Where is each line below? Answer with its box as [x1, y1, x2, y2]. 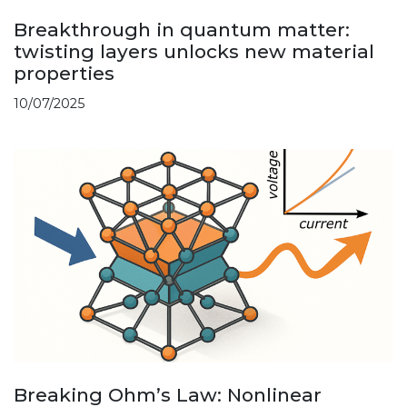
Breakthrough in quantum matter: [14, 18, 350, 42]
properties [14, 62, 114, 85]
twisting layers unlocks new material [14, 40, 374, 64]
